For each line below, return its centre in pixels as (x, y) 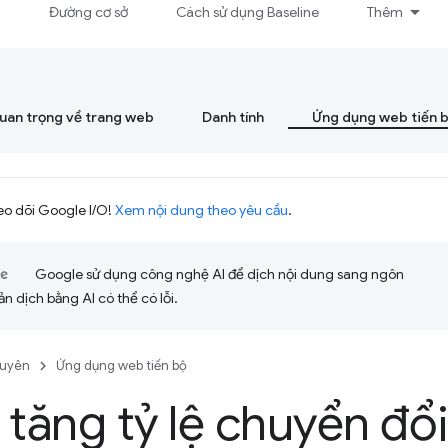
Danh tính (233, 117)
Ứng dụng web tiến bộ (121, 365)
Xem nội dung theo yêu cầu (201, 210)
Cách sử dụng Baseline (248, 12)
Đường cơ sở (89, 12)
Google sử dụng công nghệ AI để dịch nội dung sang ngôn (219, 274)
